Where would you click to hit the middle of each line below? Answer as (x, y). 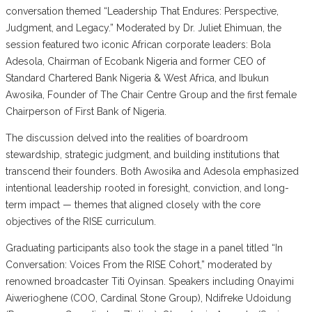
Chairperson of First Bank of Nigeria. (86, 111)
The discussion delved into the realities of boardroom (127, 138)
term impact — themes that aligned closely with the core (133, 204)
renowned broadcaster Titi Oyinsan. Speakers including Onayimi (150, 281)
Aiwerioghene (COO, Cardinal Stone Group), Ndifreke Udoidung (148, 298)
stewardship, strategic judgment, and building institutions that (142, 154)
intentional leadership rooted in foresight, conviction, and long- (147, 188)
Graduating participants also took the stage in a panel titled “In (144, 248)
